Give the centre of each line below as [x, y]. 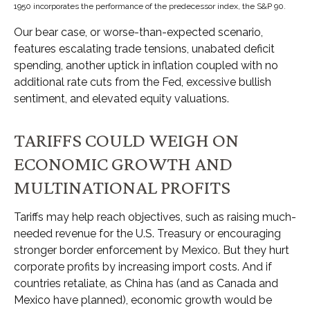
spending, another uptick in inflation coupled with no [146, 66]
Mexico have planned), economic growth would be [143, 300]
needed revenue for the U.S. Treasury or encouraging [147, 234]
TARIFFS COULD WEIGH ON [126, 140]
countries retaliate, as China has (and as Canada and [146, 284]
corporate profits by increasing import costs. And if [143, 267]
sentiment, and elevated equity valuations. [121, 99]
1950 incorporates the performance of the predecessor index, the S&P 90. [150, 7]
